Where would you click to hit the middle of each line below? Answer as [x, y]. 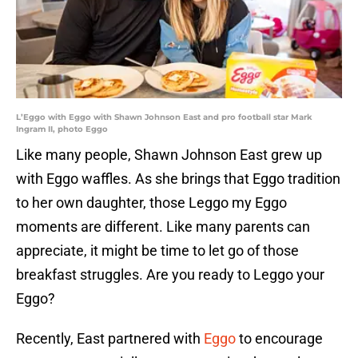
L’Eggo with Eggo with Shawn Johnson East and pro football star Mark [164, 117]
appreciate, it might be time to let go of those [157, 251]
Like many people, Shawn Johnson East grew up [169, 155]
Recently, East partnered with [110, 339]
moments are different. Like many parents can [163, 227]
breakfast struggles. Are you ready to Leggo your [170, 275]
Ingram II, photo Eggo [62, 129]
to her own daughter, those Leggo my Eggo [151, 203]
